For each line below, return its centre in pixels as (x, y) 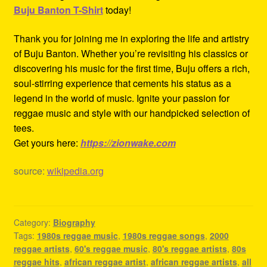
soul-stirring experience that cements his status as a (122, 83)
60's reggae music (111, 248)
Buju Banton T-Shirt (58, 10)
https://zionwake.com (128, 142)
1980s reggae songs (164, 235)
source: (30, 171)
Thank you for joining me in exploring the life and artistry (131, 38)
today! (117, 10)
